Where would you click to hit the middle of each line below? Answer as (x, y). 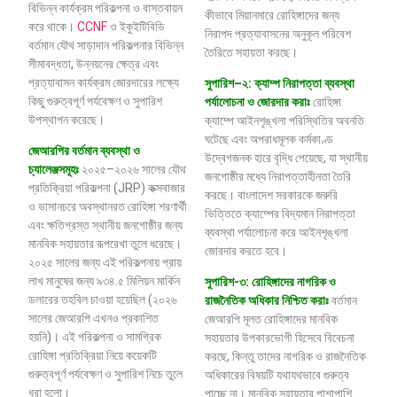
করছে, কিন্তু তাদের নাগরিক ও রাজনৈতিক (285, 357)
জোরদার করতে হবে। (246, 251)
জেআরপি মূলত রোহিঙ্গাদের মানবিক (271, 319)
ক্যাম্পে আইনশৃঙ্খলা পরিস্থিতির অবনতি (284, 121)
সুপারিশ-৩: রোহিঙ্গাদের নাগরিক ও (270, 282)
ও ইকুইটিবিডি (136, 26)
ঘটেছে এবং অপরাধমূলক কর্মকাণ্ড (269, 140)
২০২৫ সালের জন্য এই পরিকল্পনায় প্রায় (105, 263)
